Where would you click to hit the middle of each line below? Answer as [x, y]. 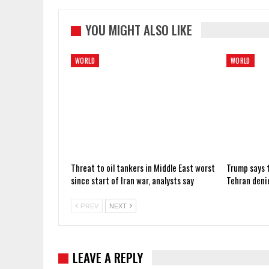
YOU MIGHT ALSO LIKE [139, 30]
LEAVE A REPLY [108, 258]
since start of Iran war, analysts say [132, 180]
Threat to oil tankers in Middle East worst [143, 168]
